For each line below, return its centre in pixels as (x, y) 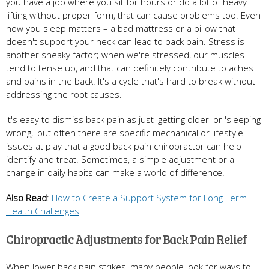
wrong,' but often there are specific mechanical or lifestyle (125, 132)
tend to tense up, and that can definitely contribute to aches (130, 68)
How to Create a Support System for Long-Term (149, 197)
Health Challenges (43, 210)
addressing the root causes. (64, 94)
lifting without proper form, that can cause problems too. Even (133, 15)
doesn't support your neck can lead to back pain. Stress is (125, 41)
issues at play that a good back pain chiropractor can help (124, 146)
